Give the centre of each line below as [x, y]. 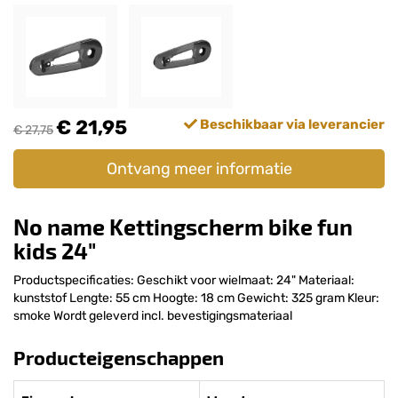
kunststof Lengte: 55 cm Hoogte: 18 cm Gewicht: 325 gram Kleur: [196, 298]
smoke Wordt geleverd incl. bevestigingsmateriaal [153, 316]
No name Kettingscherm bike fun [183, 227]
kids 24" [55, 251]
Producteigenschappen [119, 358]
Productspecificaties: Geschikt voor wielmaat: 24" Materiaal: [184, 281]
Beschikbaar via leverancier [291, 125]
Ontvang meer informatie [199, 169]
